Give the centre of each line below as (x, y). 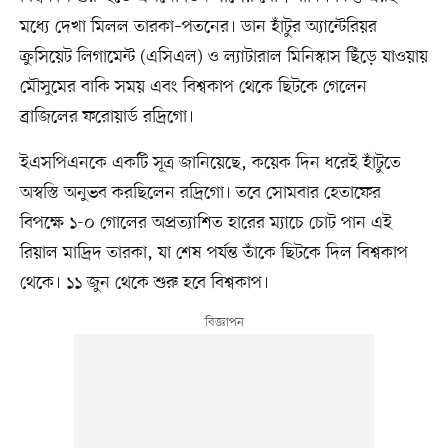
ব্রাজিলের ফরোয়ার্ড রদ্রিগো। (106, 116)
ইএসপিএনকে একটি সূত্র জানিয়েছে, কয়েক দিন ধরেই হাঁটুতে (210, 162)
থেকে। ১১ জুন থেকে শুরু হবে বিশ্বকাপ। (144, 282)
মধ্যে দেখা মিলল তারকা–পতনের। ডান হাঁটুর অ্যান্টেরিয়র (198, 26)
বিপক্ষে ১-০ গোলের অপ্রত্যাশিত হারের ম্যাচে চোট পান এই (205, 222)
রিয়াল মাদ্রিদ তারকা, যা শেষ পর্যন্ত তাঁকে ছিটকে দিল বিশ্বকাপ (213, 252)
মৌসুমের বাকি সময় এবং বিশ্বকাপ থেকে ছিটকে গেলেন (193, 86)
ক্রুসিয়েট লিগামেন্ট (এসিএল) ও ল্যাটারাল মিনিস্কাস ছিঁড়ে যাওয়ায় (223, 56)
